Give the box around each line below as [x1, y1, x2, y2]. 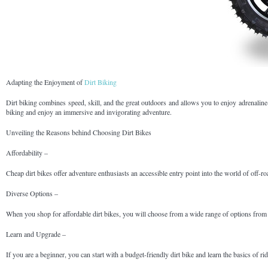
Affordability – [6, 148, 48, 158]
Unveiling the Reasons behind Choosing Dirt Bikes [6, 127, 151, 138]
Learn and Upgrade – [6, 229, 66, 239]
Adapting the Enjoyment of [6, 77, 84, 87]
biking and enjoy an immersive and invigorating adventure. [6, 107, 172, 117]
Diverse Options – [6, 188, 58, 199]
